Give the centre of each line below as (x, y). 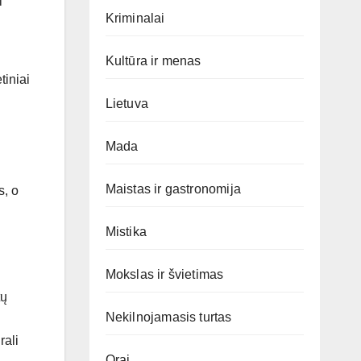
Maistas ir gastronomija (173, 189)
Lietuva (127, 104)
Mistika (126, 232)
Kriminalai (135, 18)
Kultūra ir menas (153, 61)
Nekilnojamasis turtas (168, 317)
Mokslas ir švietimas (164, 274)
